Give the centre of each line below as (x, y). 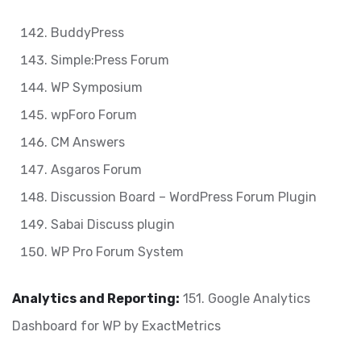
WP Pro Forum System (117, 252)
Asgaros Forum (96, 170)
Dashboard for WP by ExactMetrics (116, 326)
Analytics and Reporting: (96, 299)
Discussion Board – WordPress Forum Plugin (184, 197)
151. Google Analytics (245, 299)
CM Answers (88, 142)
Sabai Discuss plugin (113, 224)
